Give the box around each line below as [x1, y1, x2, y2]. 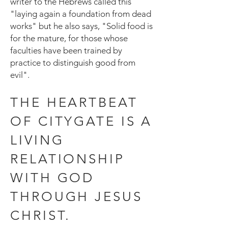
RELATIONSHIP [10, 151, 125, 167]
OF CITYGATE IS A [10, 113, 153, 129]
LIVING [10, 132, 64, 148]
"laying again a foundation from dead [10, 9, 151, 19]
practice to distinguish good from [10, 58, 135, 68]
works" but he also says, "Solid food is [10, 21, 153, 31]
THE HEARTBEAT [10, 95, 138, 110]
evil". [10, 70, 30, 80]
